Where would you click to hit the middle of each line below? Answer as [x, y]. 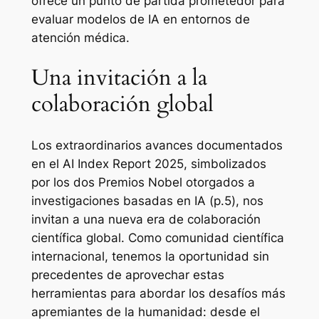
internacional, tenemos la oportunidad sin [150, 257]
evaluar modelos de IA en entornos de [140, 19]
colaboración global [122, 104]
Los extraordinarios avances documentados [157, 146]
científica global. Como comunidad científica [157, 238]
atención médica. [80, 37]
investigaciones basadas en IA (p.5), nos [147, 201]
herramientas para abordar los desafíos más [158, 294]
